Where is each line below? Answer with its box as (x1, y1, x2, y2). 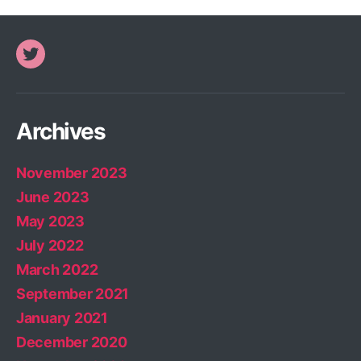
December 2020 (16, 334, 127, 351)
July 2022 (16, 237, 84, 255)
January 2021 (16, 309, 108, 327)
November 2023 (16, 164, 127, 182)
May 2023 (16, 213, 85, 230)
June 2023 (16, 189, 89, 206)
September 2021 (16, 285, 130, 303)
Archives (16, 118, 106, 146)
